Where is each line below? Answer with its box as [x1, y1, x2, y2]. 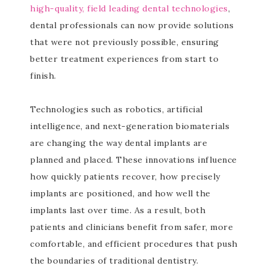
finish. [30, 70, 56, 81]
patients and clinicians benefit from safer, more [30, 222, 233, 232]
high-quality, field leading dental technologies [30, 3, 228, 14]
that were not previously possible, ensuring [30, 37, 219, 47]
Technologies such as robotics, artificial [30, 104, 203, 115]
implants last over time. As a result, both [30, 205, 205, 216]
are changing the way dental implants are [30, 138, 207, 148]
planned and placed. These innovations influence [30, 154, 237, 165]
